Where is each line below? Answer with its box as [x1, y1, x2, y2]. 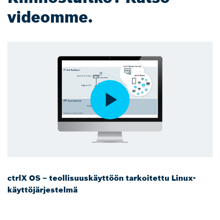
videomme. [7, 7, 93, 27]
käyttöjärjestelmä [7, 185, 78, 195]
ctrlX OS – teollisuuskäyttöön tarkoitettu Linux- [7, 173, 195, 183]
